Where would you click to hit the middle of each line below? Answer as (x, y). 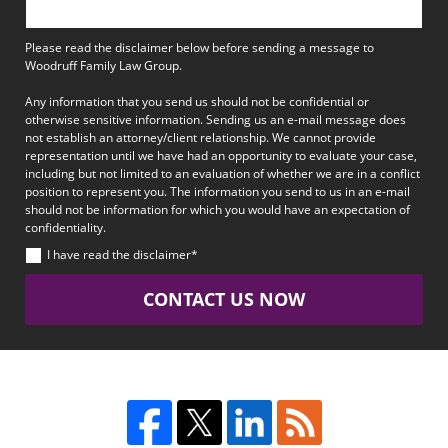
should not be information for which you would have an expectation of (217, 209)
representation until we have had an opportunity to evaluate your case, (221, 155)
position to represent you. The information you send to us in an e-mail (217, 191)
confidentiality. (65, 227)
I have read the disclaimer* (123, 255)
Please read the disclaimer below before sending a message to (199, 47)
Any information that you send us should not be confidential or (197, 101)
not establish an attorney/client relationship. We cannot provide (200, 137)
